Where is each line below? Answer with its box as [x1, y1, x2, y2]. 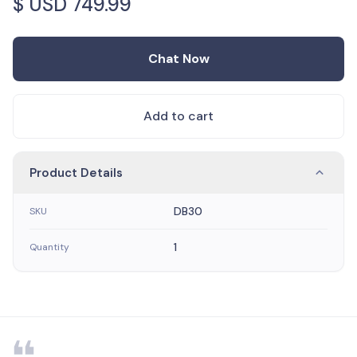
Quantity [29, 241, 69, 253]
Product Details [29, 165, 123, 181]
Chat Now [147, 50, 210, 67]
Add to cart [143, 108, 214, 124]
